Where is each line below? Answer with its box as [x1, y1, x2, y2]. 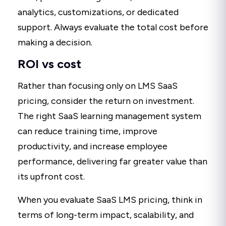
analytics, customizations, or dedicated [18, 7, 179, 18]
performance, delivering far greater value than [18, 156, 207, 167]
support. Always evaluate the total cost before [18, 22, 208, 33]
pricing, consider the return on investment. [18, 95, 194, 107]
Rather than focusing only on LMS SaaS [18, 80, 178, 92]
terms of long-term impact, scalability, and [18, 209, 194, 221]
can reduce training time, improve [18, 126, 157, 137]
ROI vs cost [18, 56, 81, 72]
